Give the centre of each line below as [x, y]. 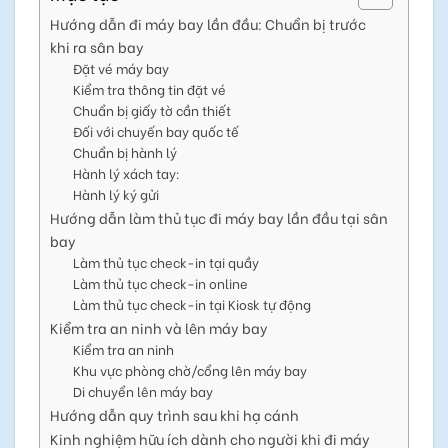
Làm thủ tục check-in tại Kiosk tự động [191, 303]
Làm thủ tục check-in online [160, 282]
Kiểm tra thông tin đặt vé [149, 88]
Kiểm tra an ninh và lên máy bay [159, 327]
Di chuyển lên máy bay [142, 390]
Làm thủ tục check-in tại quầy [165, 261]
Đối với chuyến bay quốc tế [155, 130]
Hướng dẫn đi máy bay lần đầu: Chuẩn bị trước [208, 23]
